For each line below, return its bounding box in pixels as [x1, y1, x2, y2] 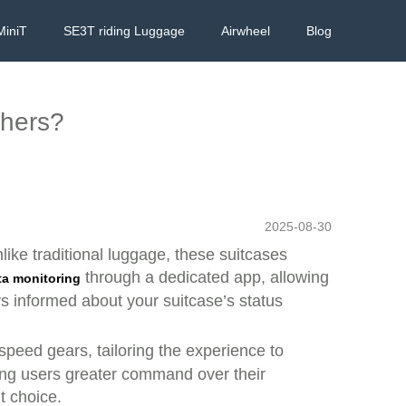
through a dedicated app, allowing [81, 268, 329, 286]
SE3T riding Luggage [63, 24, 185, 38]
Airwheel [221, 24, 270, 38]
